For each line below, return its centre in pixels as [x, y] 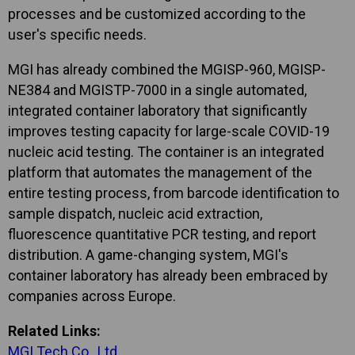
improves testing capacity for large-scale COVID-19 [169, 131]
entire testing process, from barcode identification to [174, 193]
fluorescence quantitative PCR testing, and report [162, 234]
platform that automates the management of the [160, 172]
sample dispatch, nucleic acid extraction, [135, 214]
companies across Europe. [92, 296]
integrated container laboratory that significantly [158, 111]
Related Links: [54, 331]
